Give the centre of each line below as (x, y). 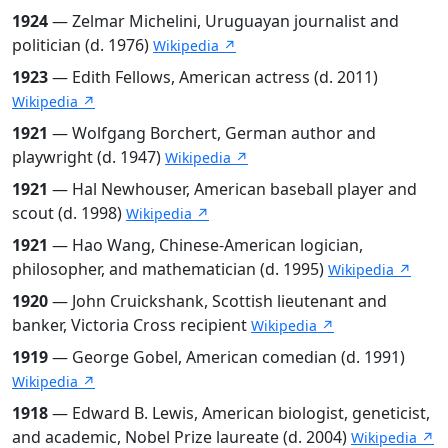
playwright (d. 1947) (88, 156)
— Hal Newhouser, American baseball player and (232, 188)
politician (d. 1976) (82, 44)
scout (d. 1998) (69, 212)
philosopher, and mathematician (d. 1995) (170, 268)
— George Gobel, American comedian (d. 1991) (226, 356)
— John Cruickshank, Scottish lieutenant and (217, 300)
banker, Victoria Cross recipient (131, 324)
